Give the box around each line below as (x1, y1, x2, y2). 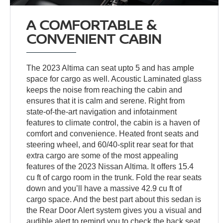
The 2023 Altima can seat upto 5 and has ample (26, 63, 195, 72)
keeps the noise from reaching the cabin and (26, 85, 183, 94)
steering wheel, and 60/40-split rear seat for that (26, 140, 194, 149)
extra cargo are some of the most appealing (26, 151, 179, 160)
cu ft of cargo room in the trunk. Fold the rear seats (26, 173, 202, 182)
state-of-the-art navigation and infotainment (26, 107, 177, 116)
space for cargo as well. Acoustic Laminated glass (26, 74, 202, 83)
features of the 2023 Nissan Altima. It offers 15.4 (26, 162, 194, 171)
